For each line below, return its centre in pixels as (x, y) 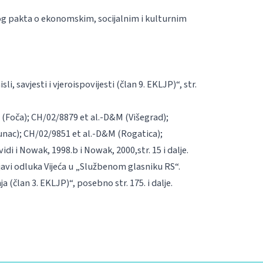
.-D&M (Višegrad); (133, 117)
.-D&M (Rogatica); (126, 133)
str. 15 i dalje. (163, 150)
